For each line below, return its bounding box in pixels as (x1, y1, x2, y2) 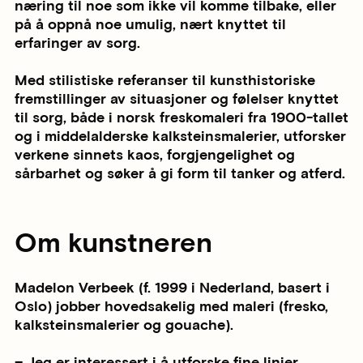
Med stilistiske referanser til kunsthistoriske (15, 70, 315, 90)
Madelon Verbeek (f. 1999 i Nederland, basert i (15, 279, 330, 298)
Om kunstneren (15, 225, 212, 262)
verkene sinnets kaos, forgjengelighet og (15, 145, 295, 164)
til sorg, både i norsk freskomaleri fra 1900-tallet (15, 108, 348, 127)
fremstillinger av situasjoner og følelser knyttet (15, 89, 339, 109)
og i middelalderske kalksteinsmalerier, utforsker (15, 126, 346, 146)
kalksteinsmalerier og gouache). (15, 316, 233, 335)
